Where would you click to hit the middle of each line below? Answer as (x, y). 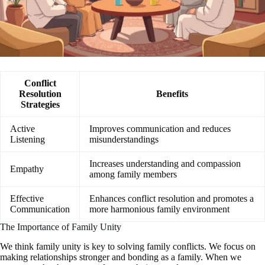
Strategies (40, 105)
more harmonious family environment (159, 209)
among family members (133, 174)
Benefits (172, 94)
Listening (28, 140)
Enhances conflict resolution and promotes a (172, 199)
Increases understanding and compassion (165, 164)
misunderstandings (124, 140)
